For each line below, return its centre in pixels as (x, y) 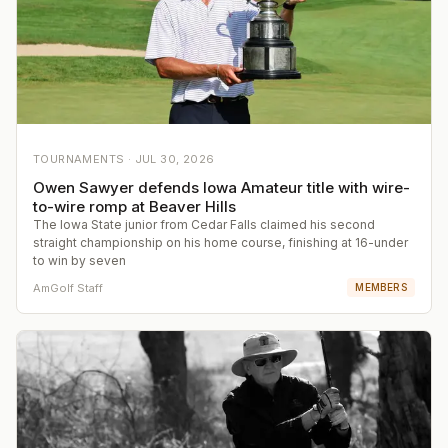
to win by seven (79, 261)
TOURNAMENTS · (84, 159)
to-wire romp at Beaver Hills (134, 207)
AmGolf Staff (68, 287)
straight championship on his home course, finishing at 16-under (220, 243)
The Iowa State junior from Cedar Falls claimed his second (204, 225)
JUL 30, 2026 (174, 159)
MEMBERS (381, 287)
